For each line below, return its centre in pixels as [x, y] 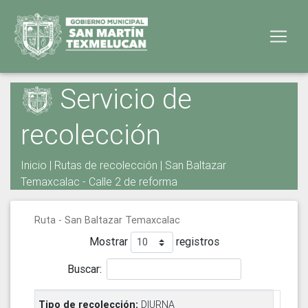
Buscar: [84, 268]
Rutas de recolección [106, 165]
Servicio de [122, 99]
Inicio [34, 165]
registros [196, 242]
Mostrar [110, 242]
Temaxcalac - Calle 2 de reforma [99, 182]
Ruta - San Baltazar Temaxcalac [107, 220]
